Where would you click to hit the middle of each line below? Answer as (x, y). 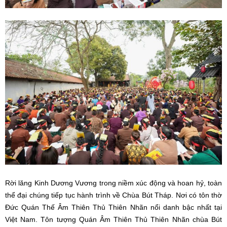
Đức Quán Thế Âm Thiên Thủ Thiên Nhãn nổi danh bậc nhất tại (113, 207)
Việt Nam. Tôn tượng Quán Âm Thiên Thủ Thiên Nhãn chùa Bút (113, 219)
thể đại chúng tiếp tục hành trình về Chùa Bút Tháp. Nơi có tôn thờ (113, 195)
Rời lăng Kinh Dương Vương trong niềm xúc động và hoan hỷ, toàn (113, 183)
